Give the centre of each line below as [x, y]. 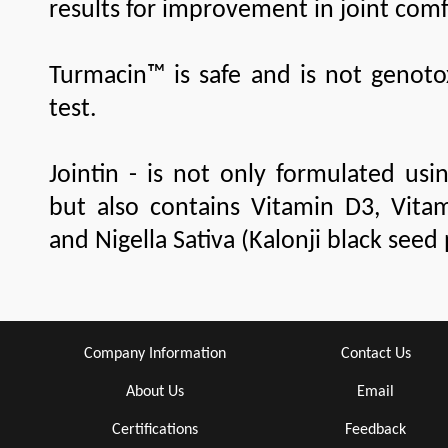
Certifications [154, 429]
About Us [154, 391]
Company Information [154, 353]
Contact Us [375, 353]
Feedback [375, 429]
